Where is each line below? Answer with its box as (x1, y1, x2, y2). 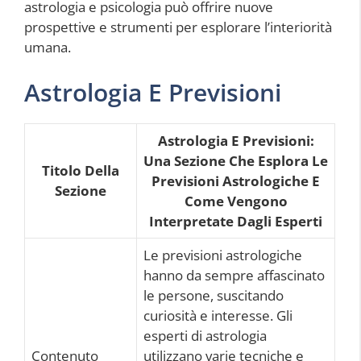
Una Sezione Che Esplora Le (143, 151, 328, 170)
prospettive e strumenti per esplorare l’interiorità (24, 18, 332, 37)
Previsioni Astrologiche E (151, 171, 320, 190)
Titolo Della (42, 160, 119, 180)
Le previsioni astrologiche (143, 245, 302, 264)
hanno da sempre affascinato (143, 265, 325, 284)
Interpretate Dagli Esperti (149, 211, 322, 230)
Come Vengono (184, 191, 288, 210)
